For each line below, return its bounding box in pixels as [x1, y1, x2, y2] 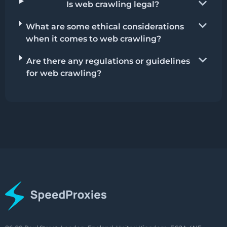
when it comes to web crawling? [25, 33, 161, 44]
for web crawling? [26, 68, 101, 78]
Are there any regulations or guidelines [26, 56, 190, 66]
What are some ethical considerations [25, 21, 184, 31]
